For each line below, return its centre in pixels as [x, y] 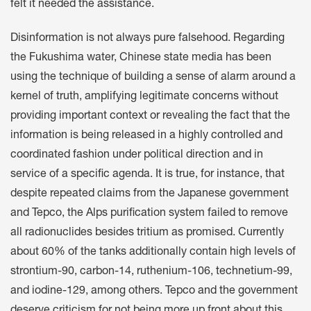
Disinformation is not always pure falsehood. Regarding [148, 39]
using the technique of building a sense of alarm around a [153, 77]
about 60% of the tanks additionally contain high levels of [153, 252]
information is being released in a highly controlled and [146, 136]
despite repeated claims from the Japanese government [150, 194]
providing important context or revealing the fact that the [150, 116]
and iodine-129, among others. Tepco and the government [154, 291]
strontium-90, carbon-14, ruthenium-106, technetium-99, [151, 272]
